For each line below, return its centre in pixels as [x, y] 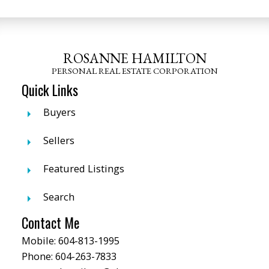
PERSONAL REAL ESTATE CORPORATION [134, 71]
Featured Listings [83, 169]
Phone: [38, 256]
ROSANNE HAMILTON [134, 59]
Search [59, 197]
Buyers [59, 112]
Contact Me [50, 223]
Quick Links [50, 90]
